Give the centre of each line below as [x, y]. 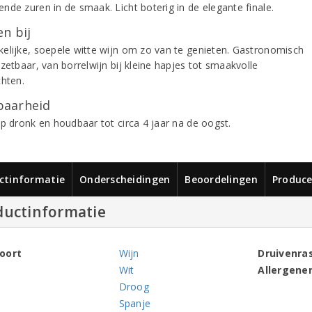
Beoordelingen [221, 179]
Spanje [135, 303]
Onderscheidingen [125, 179]
